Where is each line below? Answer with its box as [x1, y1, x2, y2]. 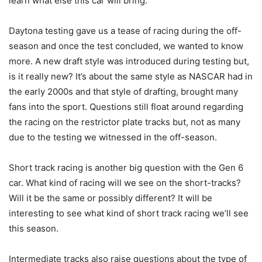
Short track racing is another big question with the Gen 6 [9, 162, 243, 174]
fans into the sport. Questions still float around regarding [9, 101, 243, 113]
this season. [9, 223, 58, 235]
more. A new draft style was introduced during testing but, [9, 56, 249, 67]
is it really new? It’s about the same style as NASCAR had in [9, 71, 253, 82]
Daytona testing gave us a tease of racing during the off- [9, 25, 242, 37]
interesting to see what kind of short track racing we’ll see [9, 208, 249, 219]
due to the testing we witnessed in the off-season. [9, 132, 217, 143]
